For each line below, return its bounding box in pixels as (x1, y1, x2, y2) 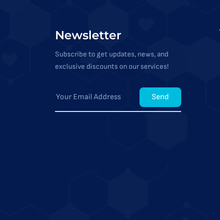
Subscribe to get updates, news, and (55, 50, 168, 59)
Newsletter (55, 28, 121, 42)
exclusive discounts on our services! (55, 62, 168, 71)
